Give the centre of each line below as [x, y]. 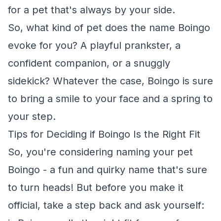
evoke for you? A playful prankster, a [94, 45]
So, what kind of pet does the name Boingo [109, 28]
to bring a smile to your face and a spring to [110, 99]
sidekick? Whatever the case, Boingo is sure [110, 81]
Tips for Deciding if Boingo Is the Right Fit [104, 134]
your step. [32, 116]
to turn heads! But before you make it [96, 187]
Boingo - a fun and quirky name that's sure [108, 170]
